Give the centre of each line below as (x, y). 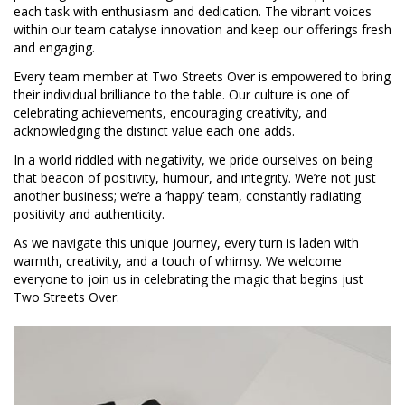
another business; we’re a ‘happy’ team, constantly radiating (187, 195)
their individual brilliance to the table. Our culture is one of (181, 94)
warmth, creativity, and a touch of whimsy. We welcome (178, 260)
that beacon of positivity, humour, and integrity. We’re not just (195, 177)
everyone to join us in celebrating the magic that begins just (188, 278)
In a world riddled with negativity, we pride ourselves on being (193, 159)
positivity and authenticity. (89, 213)
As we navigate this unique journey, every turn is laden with (186, 242)
